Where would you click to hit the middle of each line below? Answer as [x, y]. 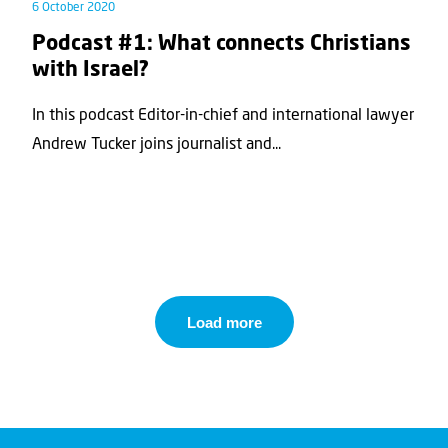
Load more [224, 322]
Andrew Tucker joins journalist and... [156, 145]
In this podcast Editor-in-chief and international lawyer [223, 116]
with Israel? [90, 70]
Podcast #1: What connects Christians [221, 44]
